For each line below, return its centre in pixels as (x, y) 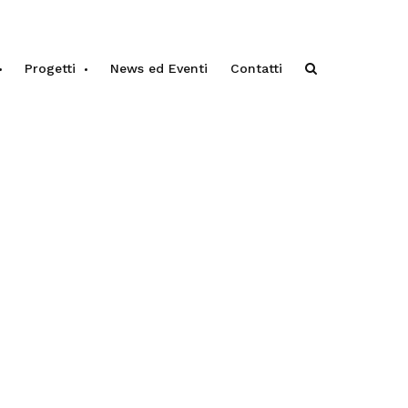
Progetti (50, 68)
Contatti (256, 68)
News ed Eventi (159, 68)
